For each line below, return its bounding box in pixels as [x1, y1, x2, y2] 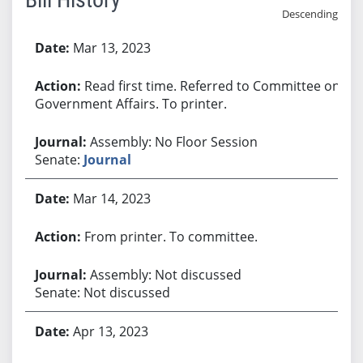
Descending [281, 6, 338, 21]
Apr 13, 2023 [72, 322, 148, 340]
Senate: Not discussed [34, 283, 170, 301]
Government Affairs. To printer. [34, 94, 227, 113]
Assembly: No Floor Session [89, 132, 258, 151]
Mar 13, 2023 [72, 38, 151, 57]
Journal [83, 150, 131, 169]
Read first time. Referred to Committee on [83, 76, 340, 95]
